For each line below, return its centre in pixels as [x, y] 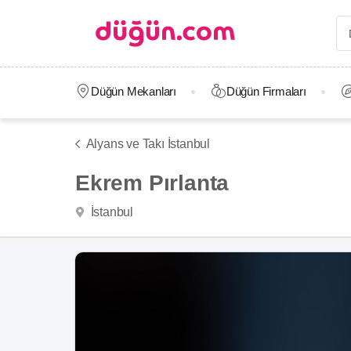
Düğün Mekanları [133, 91]
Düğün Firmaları [266, 91]
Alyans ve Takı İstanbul [148, 144]
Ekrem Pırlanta [152, 183]
